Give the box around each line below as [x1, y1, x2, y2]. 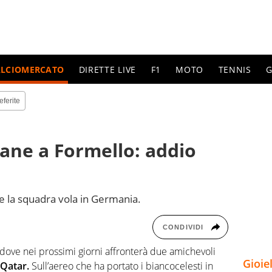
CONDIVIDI [163, 223, 203, 231]
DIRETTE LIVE [78, 63, 137, 75]
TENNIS [218, 63, 251, 75]
